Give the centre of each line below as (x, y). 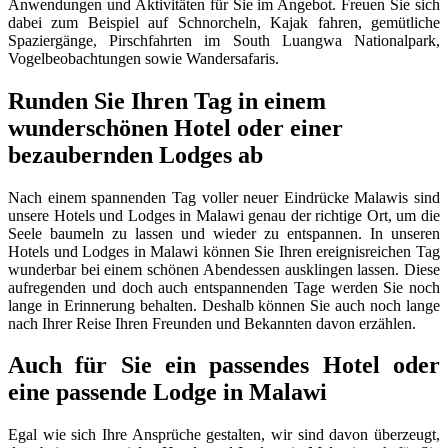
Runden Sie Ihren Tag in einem (167, 100)
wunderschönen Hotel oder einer (175, 127)
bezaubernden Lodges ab (135, 154)
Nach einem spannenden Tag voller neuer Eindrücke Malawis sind (224, 197)
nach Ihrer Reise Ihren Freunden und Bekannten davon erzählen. (212, 323)
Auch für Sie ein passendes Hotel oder (224, 365)
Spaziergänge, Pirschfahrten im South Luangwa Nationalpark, (224, 40)
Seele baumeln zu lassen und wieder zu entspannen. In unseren (224, 233)
